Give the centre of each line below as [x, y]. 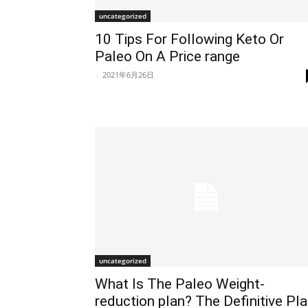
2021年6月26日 [128, 74]
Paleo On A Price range [167, 56]
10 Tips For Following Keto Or [189, 39]
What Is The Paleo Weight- [180, 284]
